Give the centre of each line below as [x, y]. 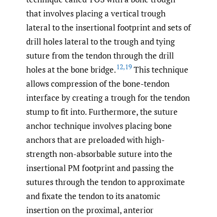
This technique [160, 69]
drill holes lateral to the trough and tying [101, 41]
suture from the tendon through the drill [100, 55]
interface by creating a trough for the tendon [108, 97]
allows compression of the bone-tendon [98, 83]
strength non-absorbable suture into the [99, 154]
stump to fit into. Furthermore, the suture [102, 111]
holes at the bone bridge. [71, 69]
